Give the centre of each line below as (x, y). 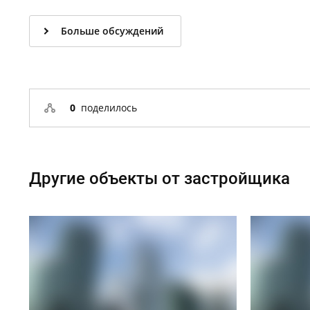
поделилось (106, 108)
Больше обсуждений (112, 31)
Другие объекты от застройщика (159, 179)
